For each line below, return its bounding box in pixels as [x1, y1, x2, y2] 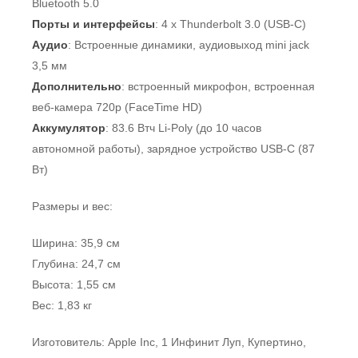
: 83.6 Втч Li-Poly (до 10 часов [105, 121, 261, 134]
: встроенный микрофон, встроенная [121, 79, 315, 93]
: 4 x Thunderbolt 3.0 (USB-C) [155, 17, 306, 30]
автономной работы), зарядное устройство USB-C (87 [32, 141, 315, 155]
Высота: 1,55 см [32, 277, 116, 291]
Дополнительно [32, 79, 121, 93]
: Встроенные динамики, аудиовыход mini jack [68, 38, 309, 51]
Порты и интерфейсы [32, 17, 155, 30]
